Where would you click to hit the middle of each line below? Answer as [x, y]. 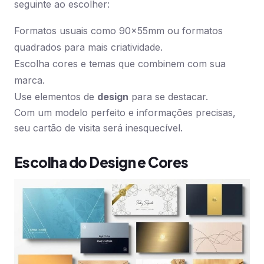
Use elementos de [56, 97]
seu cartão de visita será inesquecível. [98, 128]
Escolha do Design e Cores [101, 162]
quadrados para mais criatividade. [88, 47]
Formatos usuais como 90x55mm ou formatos [118, 31]
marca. [29, 80]
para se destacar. [168, 97]
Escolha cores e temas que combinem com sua [120, 64]
